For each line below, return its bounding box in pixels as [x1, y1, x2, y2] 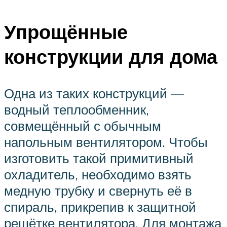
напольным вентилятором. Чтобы [4, 133, 208, 150]
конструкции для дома [4, 44, 217, 69]
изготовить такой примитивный [4, 149, 194, 166]
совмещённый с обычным [4, 117, 161, 134]
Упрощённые [4, 19, 128, 44]
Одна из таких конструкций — [4, 85, 184, 101]
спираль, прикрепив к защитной [4, 198, 196, 215]
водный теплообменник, [4, 101, 149, 118]
